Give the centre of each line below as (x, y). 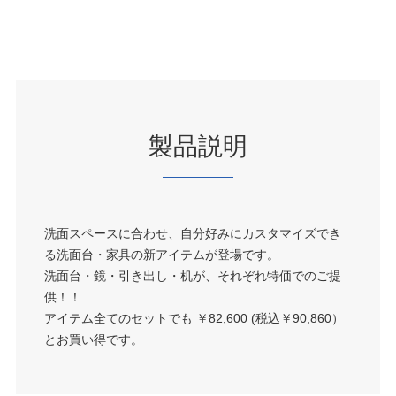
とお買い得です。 (93, 340)
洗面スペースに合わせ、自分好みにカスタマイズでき (192, 234)
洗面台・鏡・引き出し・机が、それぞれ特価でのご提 (192, 276)
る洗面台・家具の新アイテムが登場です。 (161, 255)
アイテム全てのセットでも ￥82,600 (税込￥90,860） (194, 319)
